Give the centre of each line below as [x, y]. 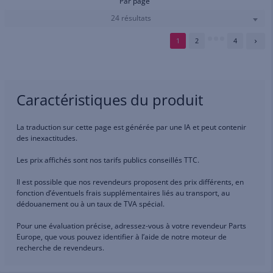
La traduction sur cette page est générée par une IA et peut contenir [131, 127]
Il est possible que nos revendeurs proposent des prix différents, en [130, 182]
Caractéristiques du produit [110, 100]
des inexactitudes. [47, 138]
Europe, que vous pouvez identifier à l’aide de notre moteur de [122, 237]
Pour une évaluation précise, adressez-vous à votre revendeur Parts [131, 226]
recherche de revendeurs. [60, 248]
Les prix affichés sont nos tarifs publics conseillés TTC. [108, 160]
